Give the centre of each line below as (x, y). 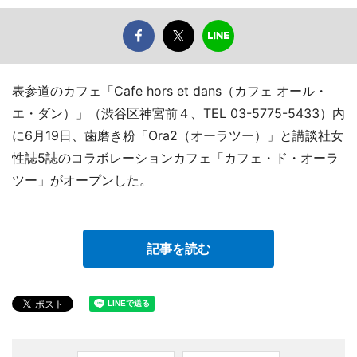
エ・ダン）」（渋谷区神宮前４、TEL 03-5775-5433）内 (178, 114)
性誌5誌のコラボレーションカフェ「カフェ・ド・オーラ (175, 158)
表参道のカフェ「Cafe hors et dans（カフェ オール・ (170, 91)
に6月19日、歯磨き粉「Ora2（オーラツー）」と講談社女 (178, 136)
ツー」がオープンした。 (82, 180)
